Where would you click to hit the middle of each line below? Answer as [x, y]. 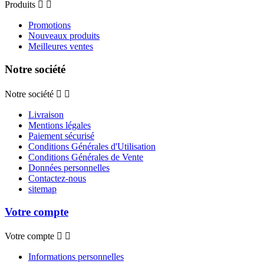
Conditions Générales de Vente [86, 157]
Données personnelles [69, 167]
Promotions [49, 25]
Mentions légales [60, 125]
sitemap [42, 189]
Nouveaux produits [64, 36]
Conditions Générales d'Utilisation [92, 146]
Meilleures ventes [61, 47]
